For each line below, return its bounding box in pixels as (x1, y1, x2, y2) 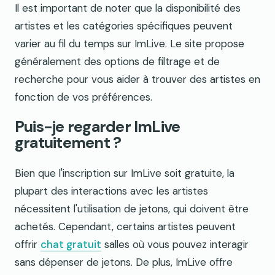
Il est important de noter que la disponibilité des (15, 1, 241, 15)
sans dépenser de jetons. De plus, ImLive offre (15, 255, 233, 269)
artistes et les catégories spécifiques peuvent (15, 19, 233, 33)
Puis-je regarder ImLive (15, 117, 180, 137)
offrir (15, 237, 41, 251)
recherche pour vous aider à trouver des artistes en (15, 72, 260, 87)
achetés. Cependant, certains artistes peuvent (15, 219, 236, 233)
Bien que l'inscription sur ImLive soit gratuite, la (15, 166, 234, 180)
